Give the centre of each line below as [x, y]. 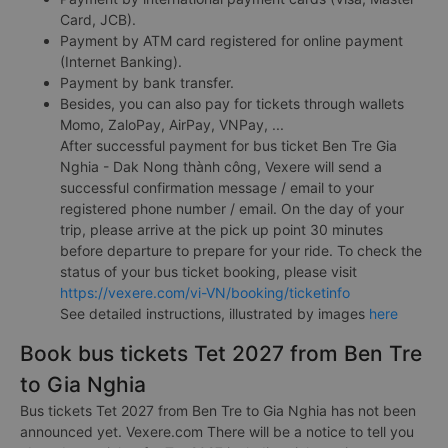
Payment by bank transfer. [147, 83]
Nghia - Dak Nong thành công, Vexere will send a [221, 167]
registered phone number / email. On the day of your [232, 209]
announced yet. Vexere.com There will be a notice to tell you [217, 432]
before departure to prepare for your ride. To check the [241, 251]
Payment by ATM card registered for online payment [231, 41]
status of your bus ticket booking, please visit [208, 272]
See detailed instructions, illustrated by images [214, 314]
